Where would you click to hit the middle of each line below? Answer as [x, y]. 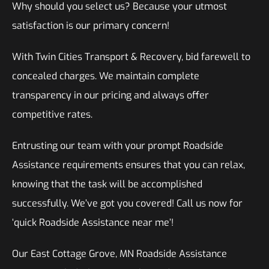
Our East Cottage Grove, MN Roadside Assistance [119, 254]
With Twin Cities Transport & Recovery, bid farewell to [131, 57]
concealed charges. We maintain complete [106, 76]
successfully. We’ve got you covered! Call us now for [127, 203]
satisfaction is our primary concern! [91, 26]
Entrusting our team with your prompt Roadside [118, 146]
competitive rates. [53, 114]
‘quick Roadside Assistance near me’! [93, 222]
